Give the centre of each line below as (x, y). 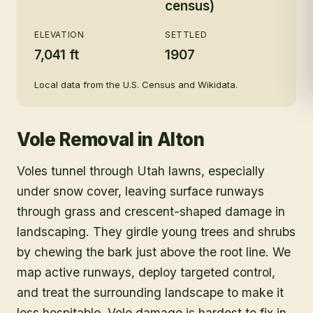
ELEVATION (59, 35)
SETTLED (186, 35)
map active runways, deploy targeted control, (146, 272)
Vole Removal (75, 139)
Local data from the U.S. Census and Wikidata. (136, 85)
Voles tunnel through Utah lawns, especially (141, 171)
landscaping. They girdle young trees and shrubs (156, 232)
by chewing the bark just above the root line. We (154, 252)
